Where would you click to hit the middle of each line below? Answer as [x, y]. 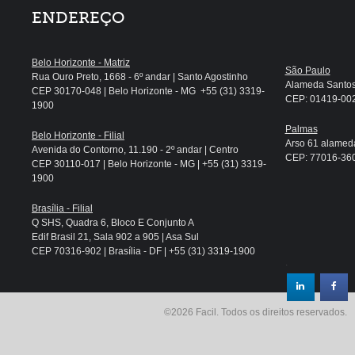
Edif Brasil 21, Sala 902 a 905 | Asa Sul [115, 237]
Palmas [301, 129]
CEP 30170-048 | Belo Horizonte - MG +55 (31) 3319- [148, 91]
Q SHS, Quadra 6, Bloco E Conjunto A [113, 223]
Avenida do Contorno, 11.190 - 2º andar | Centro [135, 150]
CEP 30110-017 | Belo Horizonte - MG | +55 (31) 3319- [149, 164]
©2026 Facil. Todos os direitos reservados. [256, 312]
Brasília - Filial [62, 208]
